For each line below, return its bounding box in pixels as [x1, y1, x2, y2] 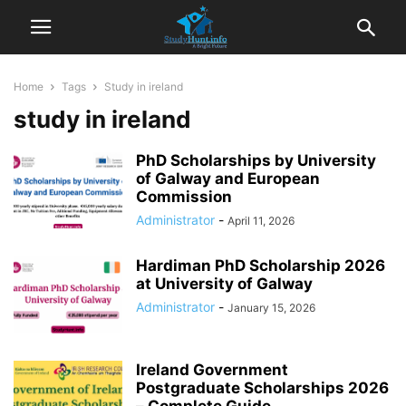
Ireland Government [136, 361, 288, 379]
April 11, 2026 [227, 214, 295, 227]
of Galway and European [136, 169, 320, 188]
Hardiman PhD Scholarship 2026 [136, 256, 385, 275]
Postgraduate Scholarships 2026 [136, 379, 389, 397]
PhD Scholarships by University [136, 151, 376, 169]
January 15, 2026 [227, 301, 315, 314]
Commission [136, 188, 232, 206]
